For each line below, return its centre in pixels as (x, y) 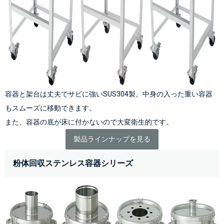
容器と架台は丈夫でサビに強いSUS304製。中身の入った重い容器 (109, 94)
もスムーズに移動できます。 (50, 108)
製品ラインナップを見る (112, 139)
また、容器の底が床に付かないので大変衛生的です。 (89, 122)
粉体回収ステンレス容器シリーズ (73, 163)
